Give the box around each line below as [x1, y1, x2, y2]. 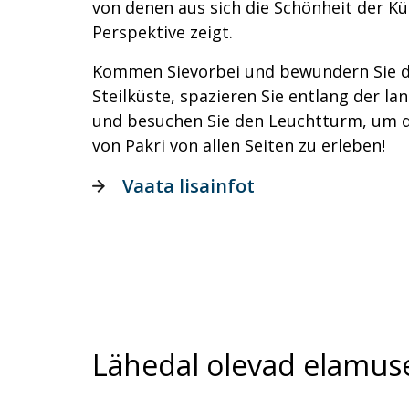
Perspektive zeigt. [92, 21, 233, 44]
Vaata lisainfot [122, 173, 255, 199]
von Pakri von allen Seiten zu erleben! [92, 134, 385, 157]
